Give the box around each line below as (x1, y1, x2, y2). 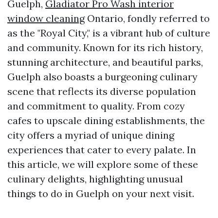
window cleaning (7, 12, 85, 24)
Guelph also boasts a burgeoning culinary (7, 71, 198, 83)
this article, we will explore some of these (7, 158, 198, 170)
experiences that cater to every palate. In (7, 144, 196, 156)
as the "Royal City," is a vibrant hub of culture (7, 27, 210, 39)
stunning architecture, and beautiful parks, (7, 56, 203, 68)
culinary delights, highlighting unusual (7, 173, 183, 185)
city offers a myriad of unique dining (7, 129, 174, 141)
